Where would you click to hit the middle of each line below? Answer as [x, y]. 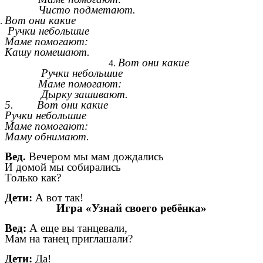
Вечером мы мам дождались [96, 157]
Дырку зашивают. [83, 95]
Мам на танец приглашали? [69, 239]
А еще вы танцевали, [77, 228]
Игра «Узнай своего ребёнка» [131, 208]
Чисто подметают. [87, 10]
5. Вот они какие [56, 105]
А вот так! [59, 198]
